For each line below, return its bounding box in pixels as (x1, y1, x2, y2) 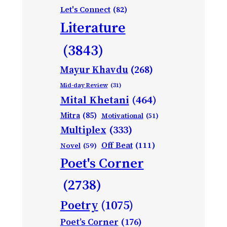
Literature (60, 17, 126, 37)
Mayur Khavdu (60, 62, 128, 76)
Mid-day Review (60, 81, 108, 89)
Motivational (101, 110, 143, 120)
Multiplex (60, 123, 106, 137)
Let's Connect (60, 4, 110, 15)
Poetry (60, 196, 98, 213)
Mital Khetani (60, 92, 129, 107)
